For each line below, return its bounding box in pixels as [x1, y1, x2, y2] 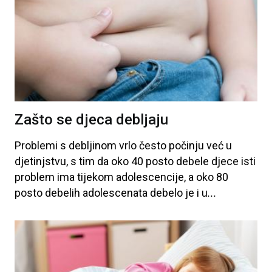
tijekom [75, 171, 114, 184]
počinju [166, 139, 204, 152]
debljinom [66, 139, 117, 152]
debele [174, 155, 209, 168]
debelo [148, 186, 183, 200]
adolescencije [114, 171, 184, 184]
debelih [42, 186, 80, 200]
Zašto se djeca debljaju [15, 111, 168, 129]
